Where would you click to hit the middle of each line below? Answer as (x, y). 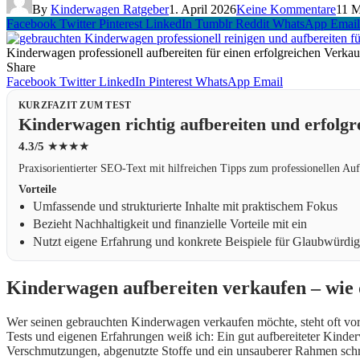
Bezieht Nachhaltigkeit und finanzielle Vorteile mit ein (170, 224)
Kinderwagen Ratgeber (110, 10)
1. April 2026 (202, 10)
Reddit (252, 24)
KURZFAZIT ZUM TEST (75, 106)
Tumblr (214, 24)
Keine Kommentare (286, 10)
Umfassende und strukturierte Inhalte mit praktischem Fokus (185, 207)
